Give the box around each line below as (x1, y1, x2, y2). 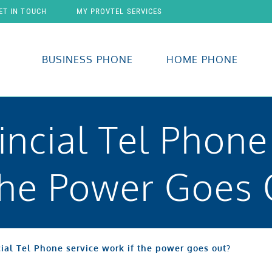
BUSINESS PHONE (41, 53, 134, 66)
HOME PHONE (166, 53, 239, 66)
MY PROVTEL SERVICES (76, 7, 163, 16)
